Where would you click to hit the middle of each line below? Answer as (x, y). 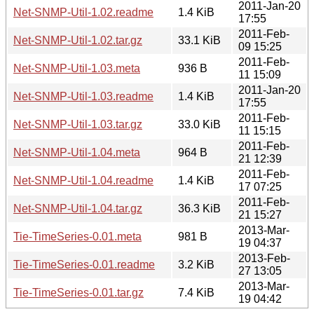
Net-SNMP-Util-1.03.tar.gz (78, 124)
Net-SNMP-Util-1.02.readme (83, 12)
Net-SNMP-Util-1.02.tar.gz (78, 40)
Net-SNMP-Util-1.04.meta (77, 152)
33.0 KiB (199, 124)
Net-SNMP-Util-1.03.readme (83, 96)
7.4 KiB (196, 292)
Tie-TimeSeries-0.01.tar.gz (78, 292)
